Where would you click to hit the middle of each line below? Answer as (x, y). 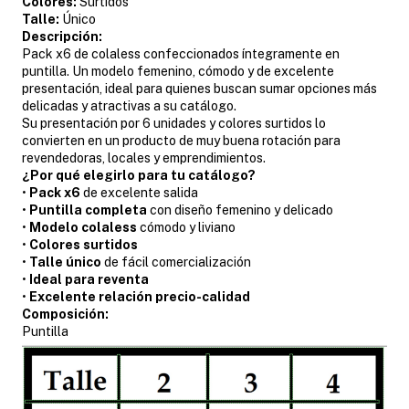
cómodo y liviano (186, 227)
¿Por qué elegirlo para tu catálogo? (139, 175)
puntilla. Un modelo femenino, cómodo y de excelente (178, 71)
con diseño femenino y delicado (240, 210)
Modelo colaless (83, 227)
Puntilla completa (88, 210)
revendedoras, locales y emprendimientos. (144, 157)
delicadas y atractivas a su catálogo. (129, 105)
